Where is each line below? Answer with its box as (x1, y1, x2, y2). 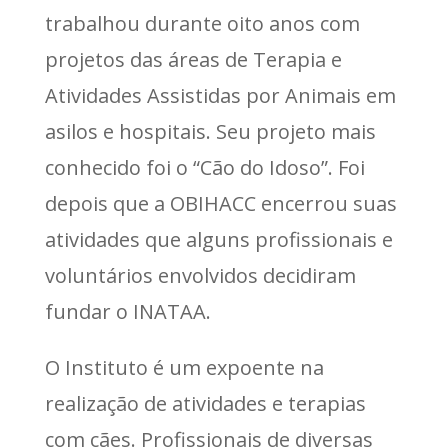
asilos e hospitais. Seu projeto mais (44, 118, 376, 146)
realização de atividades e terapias (44, 390, 366, 418)
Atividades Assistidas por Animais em (44, 82, 396, 110)
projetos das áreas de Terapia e (44, 46, 342, 74)
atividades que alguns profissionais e (44, 226, 393, 254)
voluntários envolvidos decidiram (44, 262, 356, 290)
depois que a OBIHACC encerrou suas (44, 190, 397, 218)
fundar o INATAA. (44, 298, 211, 326)
